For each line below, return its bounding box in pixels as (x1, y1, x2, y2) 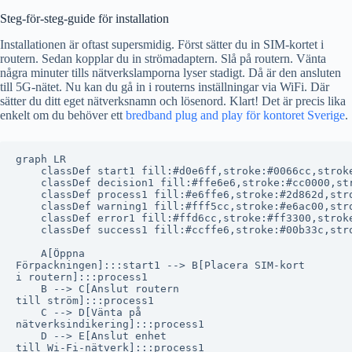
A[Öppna (16, 247, 85, 259)
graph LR (16, 152, 66, 165)
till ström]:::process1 (16, 294, 154, 306)
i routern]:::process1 (16, 270, 148, 283)
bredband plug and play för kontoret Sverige (126, 108, 345, 122)
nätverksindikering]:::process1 (16, 317, 204, 330)
